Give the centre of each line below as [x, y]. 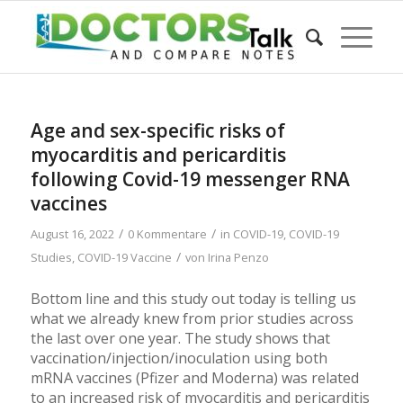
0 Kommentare [167, 234]
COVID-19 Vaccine [124, 257]
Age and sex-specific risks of [157, 130]
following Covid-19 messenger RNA [190, 179]
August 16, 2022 [72, 234]
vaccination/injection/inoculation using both [179, 358]
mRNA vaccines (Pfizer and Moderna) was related [194, 377]
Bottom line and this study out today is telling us [193, 298]
